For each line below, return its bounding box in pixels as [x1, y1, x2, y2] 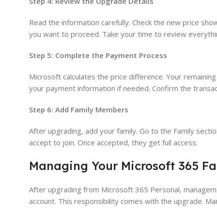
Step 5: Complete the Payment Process [29, 50, 167, 61]
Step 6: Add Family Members [29, 105, 128, 115]
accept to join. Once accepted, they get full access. [29, 138, 198, 148]
